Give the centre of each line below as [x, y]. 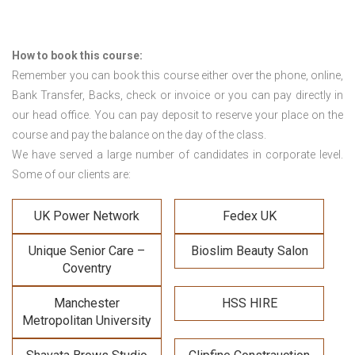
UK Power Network [87, 216]
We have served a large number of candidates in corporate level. [177, 155]
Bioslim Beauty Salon [249, 251]
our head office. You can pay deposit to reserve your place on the [177, 115]
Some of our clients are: [71, 175]
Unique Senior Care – [87, 251]
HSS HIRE [249, 303]
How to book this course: [77, 56]
